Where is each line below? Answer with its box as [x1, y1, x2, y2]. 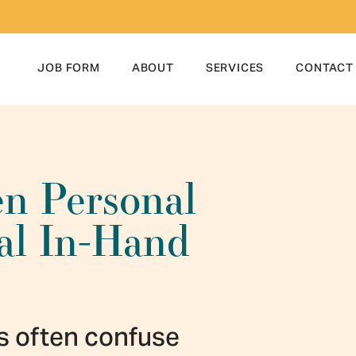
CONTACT [296, 57, 354, 81]
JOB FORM [37, 57, 100, 81]
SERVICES [205, 57, 265, 81]
